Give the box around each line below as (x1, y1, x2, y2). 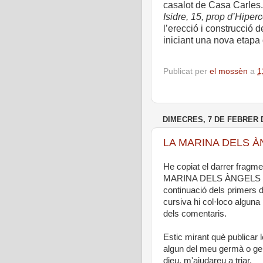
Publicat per (163, 66, 210, 76)
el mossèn (210, 66, 250, 76)
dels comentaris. (163, 209, 227, 219)
